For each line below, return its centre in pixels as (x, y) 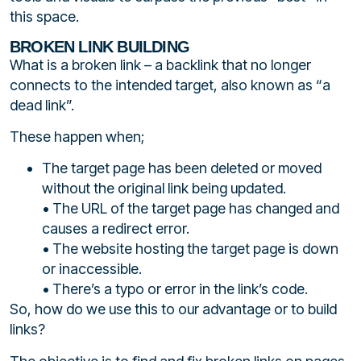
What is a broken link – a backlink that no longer (160, 64)
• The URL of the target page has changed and (191, 209)
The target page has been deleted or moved (182, 168)
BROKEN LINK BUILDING (100, 46)
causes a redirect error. (116, 229)
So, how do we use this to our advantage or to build (173, 309)
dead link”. (42, 105)
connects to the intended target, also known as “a (170, 85)
